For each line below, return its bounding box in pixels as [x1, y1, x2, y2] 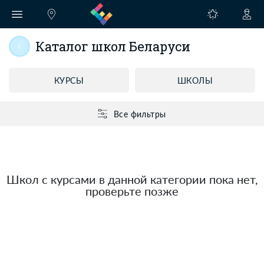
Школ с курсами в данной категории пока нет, [6, 171, 258, 187]
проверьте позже [85, 183, 179, 199]
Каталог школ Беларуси [35, 38, 190, 55]
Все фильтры [113, 108, 166, 120]
